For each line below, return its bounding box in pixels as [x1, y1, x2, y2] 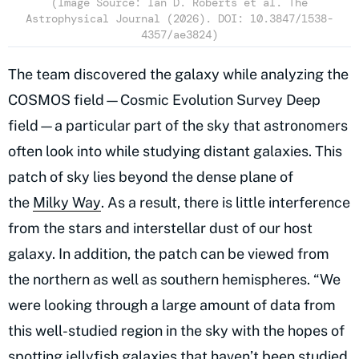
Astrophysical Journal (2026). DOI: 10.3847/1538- [26, 11, 333, 26]
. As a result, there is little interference [101, 194, 350, 212]
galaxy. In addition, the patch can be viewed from [8, 245, 329, 263]
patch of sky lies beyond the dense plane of [8, 168, 293, 186]
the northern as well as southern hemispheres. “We [8, 271, 341, 288]
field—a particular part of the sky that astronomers [8, 117, 348, 135]
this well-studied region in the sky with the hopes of [8, 322, 345, 340]
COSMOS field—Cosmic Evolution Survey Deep [8, 91, 321, 109]
